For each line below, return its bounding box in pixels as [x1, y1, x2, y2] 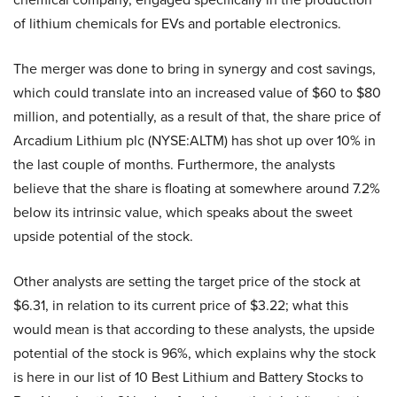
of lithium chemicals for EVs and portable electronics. [13, 13, 341, 35]
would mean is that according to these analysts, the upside [13, 319, 375, 340]
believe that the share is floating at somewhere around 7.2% [13, 178, 380, 199]
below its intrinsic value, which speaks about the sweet [13, 202, 353, 223]
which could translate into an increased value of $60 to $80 [13, 82, 381, 104]
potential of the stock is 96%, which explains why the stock [13, 343, 376, 364]
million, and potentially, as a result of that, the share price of [13, 106, 381, 128]
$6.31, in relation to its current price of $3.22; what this [13, 295, 348, 316]
